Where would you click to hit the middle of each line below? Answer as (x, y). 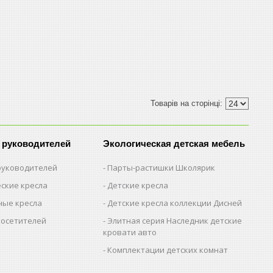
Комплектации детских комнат (168, 250)
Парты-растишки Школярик (161, 167)
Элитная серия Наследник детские (175, 220)
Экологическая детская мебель (174, 143)
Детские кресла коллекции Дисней (175, 203)
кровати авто (130, 232)
